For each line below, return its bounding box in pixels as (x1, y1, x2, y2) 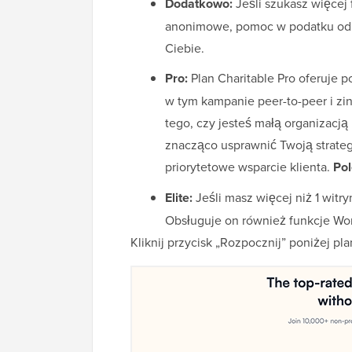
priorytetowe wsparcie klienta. (165, 158, 333, 176)
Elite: (165, 189, 192, 207)
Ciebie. (165, 39, 204, 57)
